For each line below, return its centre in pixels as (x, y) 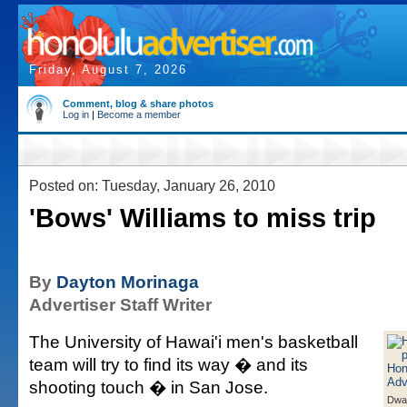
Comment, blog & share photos (138, 104)
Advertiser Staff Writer (120, 304)
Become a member (139, 114)
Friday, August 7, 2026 (108, 69)
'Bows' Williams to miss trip (203, 218)
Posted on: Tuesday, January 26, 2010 (152, 185)
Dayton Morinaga (128, 282)
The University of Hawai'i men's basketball (194, 342)
